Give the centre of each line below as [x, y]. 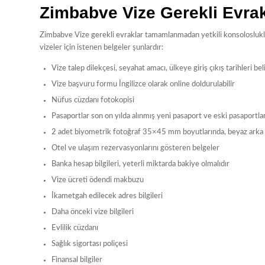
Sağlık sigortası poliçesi [90, 244]
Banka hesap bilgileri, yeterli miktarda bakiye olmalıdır [140, 164]
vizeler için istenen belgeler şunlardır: [101, 47]
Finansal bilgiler [77, 260]
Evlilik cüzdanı [75, 228]
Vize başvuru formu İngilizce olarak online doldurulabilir [143, 84]
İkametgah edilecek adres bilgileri [107, 196]
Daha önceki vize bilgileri [93, 212]
